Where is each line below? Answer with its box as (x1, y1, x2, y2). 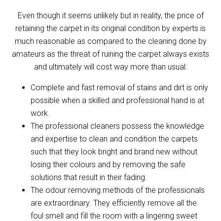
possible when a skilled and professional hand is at (31, 95, 205, 105)
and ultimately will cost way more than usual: (34, 62, 187, 72)
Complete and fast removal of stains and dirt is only (31, 82, 209, 92)
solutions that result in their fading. (31, 172, 147, 182)
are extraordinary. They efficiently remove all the (31, 198, 197, 208)
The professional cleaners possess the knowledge (31, 121, 205, 131)
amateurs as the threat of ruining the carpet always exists (12, 49, 209, 59)
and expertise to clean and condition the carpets (31, 134, 198, 144)
